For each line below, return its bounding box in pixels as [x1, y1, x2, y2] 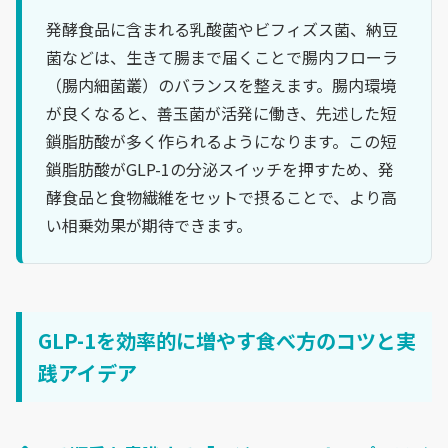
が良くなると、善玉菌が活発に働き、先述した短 [46, 101, 396, 126]
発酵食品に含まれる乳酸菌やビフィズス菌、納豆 [46, 17, 398, 42]
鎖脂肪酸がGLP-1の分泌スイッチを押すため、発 [46, 157, 394, 182]
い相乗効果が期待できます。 [46, 213, 252, 238]
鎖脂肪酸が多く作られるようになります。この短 [46, 129, 396, 154]
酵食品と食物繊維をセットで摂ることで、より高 [46, 185, 397, 210]
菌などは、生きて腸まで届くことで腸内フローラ [46, 45, 398, 70]
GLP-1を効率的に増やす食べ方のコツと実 [38, 325, 416, 355]
